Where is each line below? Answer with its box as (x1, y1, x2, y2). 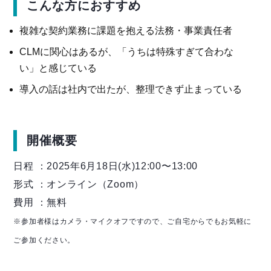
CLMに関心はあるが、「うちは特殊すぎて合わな (19, 47, 234, 57)
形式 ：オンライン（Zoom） (13, 179, 144, 190)
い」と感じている (19, 63, 97, 74)
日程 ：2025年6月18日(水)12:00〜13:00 (13, 161, 198, 172)
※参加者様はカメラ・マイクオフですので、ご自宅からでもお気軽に (13, 217, 252, 226)
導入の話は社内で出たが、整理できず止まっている (19, 84, 243, 95)
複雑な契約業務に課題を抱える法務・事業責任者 (19, 25, 233, 36)
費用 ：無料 (13, 197, 67, 208)
